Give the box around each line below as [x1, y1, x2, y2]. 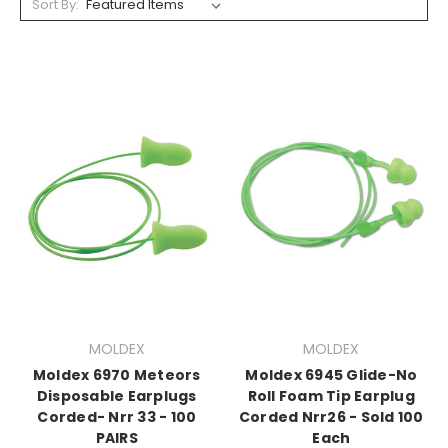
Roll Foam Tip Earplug [247, 386, 415, 407]
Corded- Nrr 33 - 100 [37, 407, 197, 428]
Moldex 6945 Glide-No [245, 365, 418, 386]
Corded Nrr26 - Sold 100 [238, 407, 424, 428]
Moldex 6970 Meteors [32, 365, 201, 386]
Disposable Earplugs [36, 386, 197, 407]
